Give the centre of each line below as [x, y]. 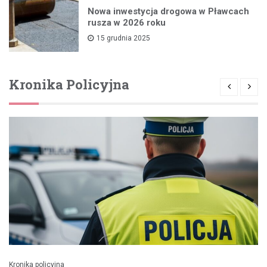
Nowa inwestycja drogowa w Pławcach [169, 12]
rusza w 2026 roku [127, 23]
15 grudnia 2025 [124, 38]
